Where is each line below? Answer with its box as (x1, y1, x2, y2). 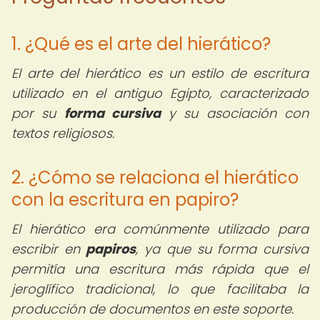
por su (11, 104, 64, 122)
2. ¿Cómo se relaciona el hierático (11, 166, 299, 189)
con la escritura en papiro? (11, 188, 239, 211)
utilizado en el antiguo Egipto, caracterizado (11, 84, 309, 102)
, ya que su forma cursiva (136, 240, 309, 258)
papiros (86, 240, 136, 258)
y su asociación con (160, 104, 309, 122)
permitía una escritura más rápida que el (11, 260, 309, 278)
